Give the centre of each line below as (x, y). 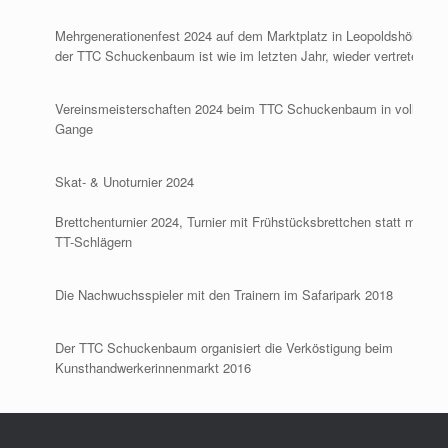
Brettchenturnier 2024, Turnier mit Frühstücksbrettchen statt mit (238, 221)
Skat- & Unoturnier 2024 (126, 181)
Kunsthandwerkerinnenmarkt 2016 (152, 367)
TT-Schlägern (95, 241)
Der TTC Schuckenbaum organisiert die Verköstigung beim (223, 347)
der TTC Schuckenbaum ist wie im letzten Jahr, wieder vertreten (239, 55)
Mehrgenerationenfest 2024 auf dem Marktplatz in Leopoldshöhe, (242, 35)
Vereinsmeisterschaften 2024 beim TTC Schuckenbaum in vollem (243, 108)
